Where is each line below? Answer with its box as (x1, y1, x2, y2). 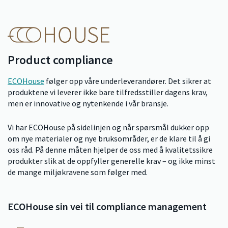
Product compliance (8, 52, 113, 68)
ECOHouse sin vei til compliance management (8, 200, 207, 213)
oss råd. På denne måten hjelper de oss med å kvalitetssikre (8, 145, 213, 155)
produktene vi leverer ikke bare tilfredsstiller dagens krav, (8, 87, 208, 98)
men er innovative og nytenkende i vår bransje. (8, 98, 168, 109)
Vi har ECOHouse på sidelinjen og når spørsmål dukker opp (8, 122, 209, 133)
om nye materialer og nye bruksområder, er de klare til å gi (8, 133, 210, 144)
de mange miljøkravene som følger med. (8, 167, 148, 178)
